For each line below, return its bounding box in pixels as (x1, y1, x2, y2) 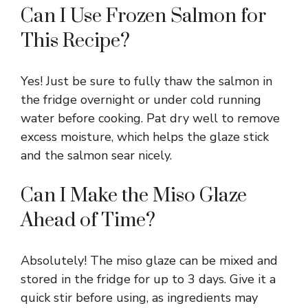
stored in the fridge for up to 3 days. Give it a (21, 271, 276, 288)
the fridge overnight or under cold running (21, 91, 261, 109)
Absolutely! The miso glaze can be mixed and (21, 252, 278, 269)
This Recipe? (21, 29, 130, 54)
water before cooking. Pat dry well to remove (21, 110, 280, 127)
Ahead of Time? (21, 208, 155, 233)
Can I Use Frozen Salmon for (21, 4, 266, 29)
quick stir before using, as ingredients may (21, 289, 258, 307)
